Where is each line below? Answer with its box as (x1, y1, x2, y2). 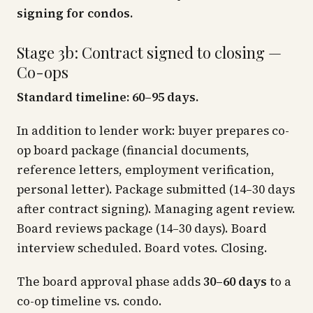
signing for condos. (17, 5, 133, 22)
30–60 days (203, 273, 267, 290)
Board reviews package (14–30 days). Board (17, 220, 267, 237)
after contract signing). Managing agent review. (17, 201, 296, 217)
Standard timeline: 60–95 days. (17, 89, 198, 105)
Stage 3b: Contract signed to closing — (17, 42, 282, 63)
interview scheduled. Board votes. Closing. (17, 240, 268, 256)
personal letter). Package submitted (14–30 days (17, 181, 295, 198)
